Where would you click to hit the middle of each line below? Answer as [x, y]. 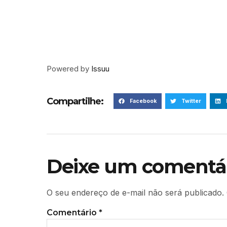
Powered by [69, 68]
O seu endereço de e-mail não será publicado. [135, 193]
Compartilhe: [75, 102]
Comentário [73, 213]
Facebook [143, 101]
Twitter [191, 101]
